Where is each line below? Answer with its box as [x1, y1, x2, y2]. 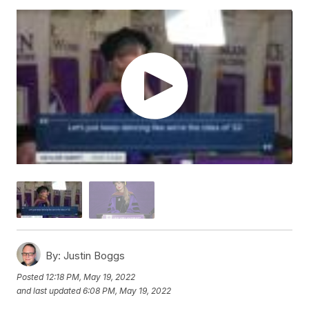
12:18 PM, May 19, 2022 [46, 271, 136, 282]
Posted [17, 271, 46, 282]
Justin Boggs [61, 248, 126, 262]
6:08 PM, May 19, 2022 [83, 285, 172, 296]
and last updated [17, 285, 81, 296]
